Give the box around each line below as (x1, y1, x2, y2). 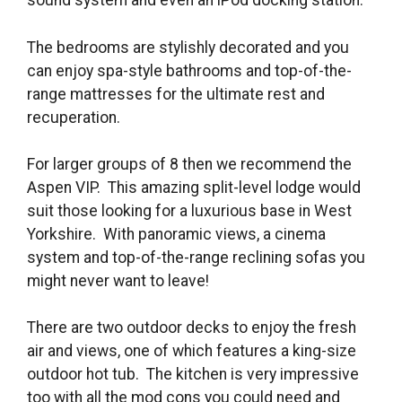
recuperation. (27, 108, 120, 127)
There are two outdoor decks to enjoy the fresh (27, 319, 356, 337)
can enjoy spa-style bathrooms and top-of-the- (27, 61, 352, 80)
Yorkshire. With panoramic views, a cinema (27, 225, 326, 244)
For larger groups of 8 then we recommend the (27, 155, 352, 174)
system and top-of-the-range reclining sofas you (27, 249, 365, 267)
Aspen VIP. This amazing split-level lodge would (27, 179, 361, 197)
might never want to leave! (27, 272, 209, 291)
